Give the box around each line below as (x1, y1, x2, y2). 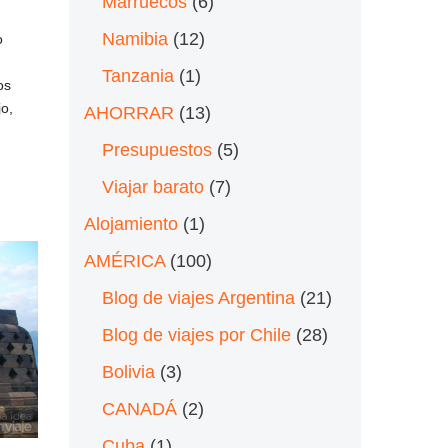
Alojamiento (83, 213, 178, 234)
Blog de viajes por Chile (101, 324, 291, 345)
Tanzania (101, 65, 174, 86)
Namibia (101, 28, 168, 49)
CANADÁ (101, 398, 177, 419)
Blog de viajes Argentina (101, 287, 295, 308)
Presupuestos (101, 139, 212, 160)
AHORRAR (83, 102, 174, 123)
